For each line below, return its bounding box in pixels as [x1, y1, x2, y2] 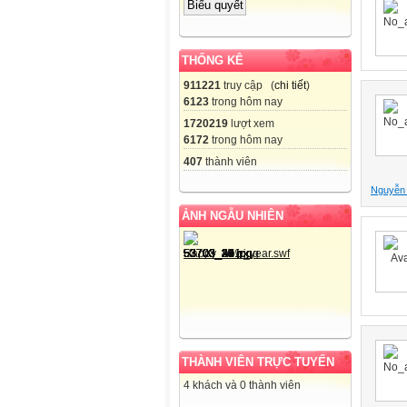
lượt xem [228, 116, 274, 130]
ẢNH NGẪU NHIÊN [182, 208, 283, 223]
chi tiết [274, 78, 306, 92]
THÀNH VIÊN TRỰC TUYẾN [182, 354, 334, 369]
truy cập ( [221, 78, 274, 92]
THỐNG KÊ [182, 53, 243, 67]
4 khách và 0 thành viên [184, 378, 301, 392]
